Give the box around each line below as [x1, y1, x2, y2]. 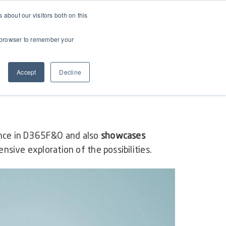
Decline [59, 68, 81, 76]
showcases [100, 132, 145, 141]
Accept [17, 68, 36, 76]
